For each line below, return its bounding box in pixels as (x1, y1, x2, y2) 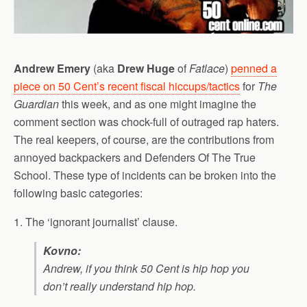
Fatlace (189, 60, 225, 77)
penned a (231, 60, 277, 77)
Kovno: (43, 243, 81, 259)
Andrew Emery (14, 60, 90, 77)
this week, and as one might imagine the (59, 96, 256, 112)
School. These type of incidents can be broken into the (14, 167, 276, 184)
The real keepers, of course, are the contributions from (14, 132, 274, 148)
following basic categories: (14, 185, 143, 201)
